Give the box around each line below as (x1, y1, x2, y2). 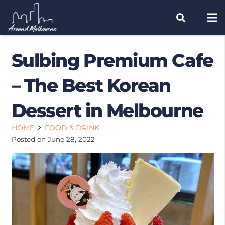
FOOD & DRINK (45, 123, 100, 132)
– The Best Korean (11, 74, 171, 96)
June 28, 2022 (47, 135, 95, 143)
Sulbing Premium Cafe (11, 49, 213, 71)
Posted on (11, 135, 48, 143)
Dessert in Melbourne (11, 99, 203, 122)
